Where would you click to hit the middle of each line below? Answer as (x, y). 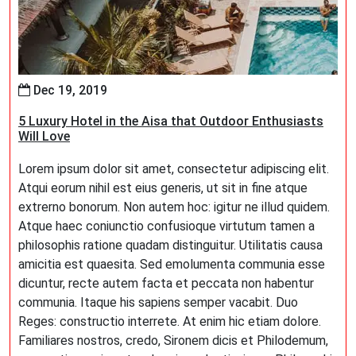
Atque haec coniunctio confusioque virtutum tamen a (166, 226)
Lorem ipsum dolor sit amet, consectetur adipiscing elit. (174, 169)
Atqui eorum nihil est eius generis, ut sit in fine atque (163, 188)
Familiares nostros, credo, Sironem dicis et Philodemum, (173, 341)
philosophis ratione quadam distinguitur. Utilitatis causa (170, 245)
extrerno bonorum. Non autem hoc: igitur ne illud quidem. (174, 207)
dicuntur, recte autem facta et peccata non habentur (166, 283)
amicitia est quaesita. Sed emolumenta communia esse (172, 264)
